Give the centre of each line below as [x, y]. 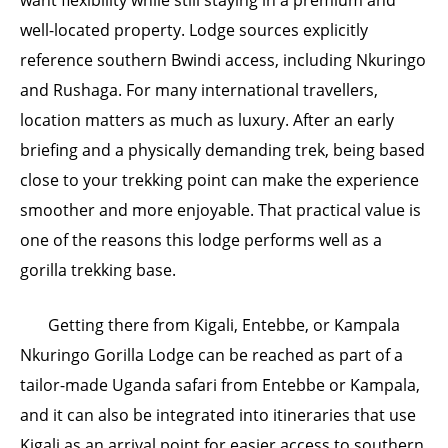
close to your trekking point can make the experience [219, 179]
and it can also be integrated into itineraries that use [218, 415]
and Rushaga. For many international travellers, [199, 89]
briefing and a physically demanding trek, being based [222, 149]
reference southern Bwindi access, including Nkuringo [223, 59]
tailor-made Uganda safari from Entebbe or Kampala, [220, 385]
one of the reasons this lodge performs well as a [201, 239]
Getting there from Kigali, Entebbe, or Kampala [224, 325]
